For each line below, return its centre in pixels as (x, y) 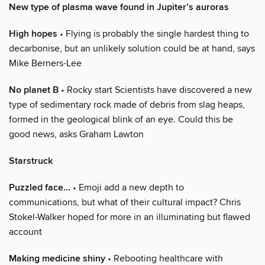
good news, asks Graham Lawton (76, 134)
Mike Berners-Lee (45, 63)
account (25, 232)
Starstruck (31, 161)
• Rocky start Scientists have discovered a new (155, 90)
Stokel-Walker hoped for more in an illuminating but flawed (130, 217)
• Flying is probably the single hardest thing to (153, 33)
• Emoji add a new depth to (127, 187)
